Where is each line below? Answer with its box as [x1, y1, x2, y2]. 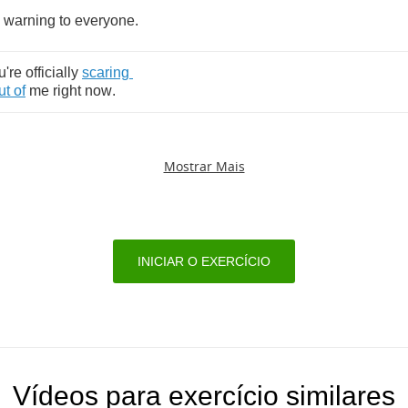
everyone [75, 13, 135, 28]
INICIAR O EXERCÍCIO [138, 254, 270, 269]
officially [25, 65, 78, 80]
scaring [82, 65, 129, 80]
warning [4, 13, 56, 28]
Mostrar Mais [163, 158, 245, 175]
